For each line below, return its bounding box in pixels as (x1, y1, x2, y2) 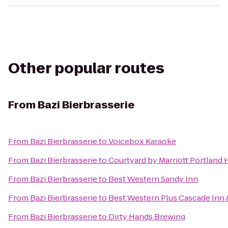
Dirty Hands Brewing (108, 211, 185, 222)
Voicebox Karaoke (108, 136, 176, 147)
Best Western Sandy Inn (108, 174, 198, 184)
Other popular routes (8, 59, 164, 78)
